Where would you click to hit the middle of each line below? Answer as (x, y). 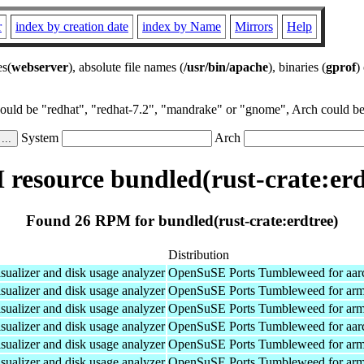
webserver (40, 67)
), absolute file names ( (126, 67)
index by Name (182, 26)
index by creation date (72, 26)
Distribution (199, 254)
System (40, 138)
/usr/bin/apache (226, 67)
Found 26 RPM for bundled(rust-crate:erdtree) (182, 220)
